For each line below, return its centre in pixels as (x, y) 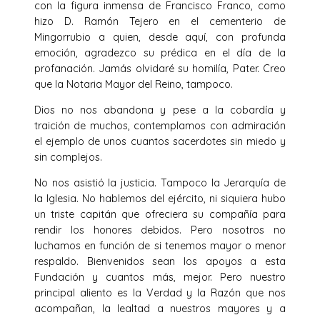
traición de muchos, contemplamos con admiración (160, 126)
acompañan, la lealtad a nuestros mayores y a (160, 309)
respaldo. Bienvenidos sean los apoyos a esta (160, 262)
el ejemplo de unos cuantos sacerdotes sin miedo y (160, 142)
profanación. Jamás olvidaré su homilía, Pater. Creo (160, 68)
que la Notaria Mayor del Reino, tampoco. (134, 84)
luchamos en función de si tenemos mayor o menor (160, 246)
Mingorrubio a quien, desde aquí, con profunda (160, 37)
